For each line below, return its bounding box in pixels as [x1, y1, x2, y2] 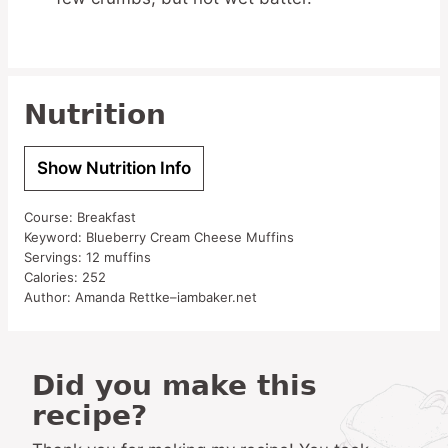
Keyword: [24, 229, 86, 245]
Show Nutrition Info [37, 158, 191, 178]
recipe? [32, 399, 147, 432]
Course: [24, 209, 77, 225]
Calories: [24, 269, 82, 285]
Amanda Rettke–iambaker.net [75, 289, 257, 305]
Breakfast [77, 209, 136, 225]
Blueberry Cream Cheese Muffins [86, 229, 294, 245]
